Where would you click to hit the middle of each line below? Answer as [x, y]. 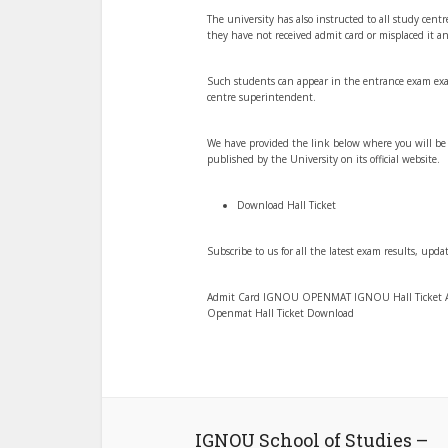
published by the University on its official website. [323, 159]
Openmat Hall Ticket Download [280, 313]
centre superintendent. [261, 97]
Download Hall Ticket [286, 205]
